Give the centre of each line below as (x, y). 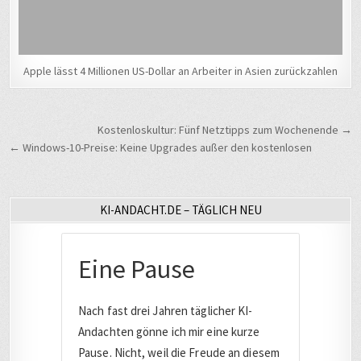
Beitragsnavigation (104, 131)
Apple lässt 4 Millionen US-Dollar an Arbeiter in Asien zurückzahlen (180, 71)
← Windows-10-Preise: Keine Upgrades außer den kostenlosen (161, 147)
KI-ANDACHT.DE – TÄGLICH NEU (180, 210)
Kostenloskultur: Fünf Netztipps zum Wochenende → (224, 129)
